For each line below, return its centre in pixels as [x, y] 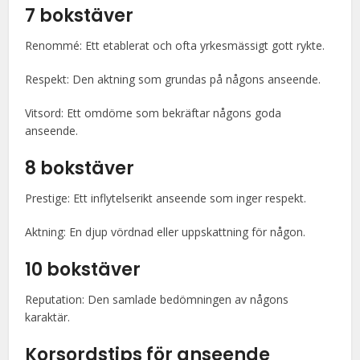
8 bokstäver [80, 168]
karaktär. [48, 317]
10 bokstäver [83, 270]
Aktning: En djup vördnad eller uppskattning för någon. [166, 232]
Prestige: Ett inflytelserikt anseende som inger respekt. [166, 198]
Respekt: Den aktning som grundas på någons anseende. [173, 79]
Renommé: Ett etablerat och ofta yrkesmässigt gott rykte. [175, 45]
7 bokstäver [80, 16]
